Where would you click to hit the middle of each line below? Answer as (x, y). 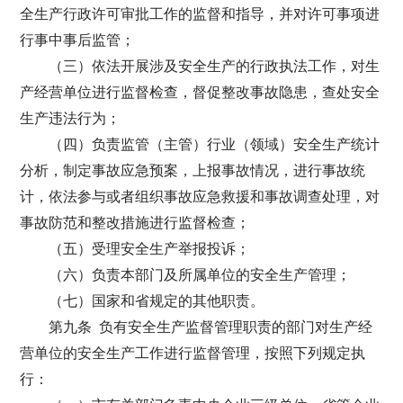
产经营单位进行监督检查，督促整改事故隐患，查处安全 (200, 92)
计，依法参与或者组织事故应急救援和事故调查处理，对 (200, 197)
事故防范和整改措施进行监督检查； (135, 223)
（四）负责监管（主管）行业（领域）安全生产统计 (215, 144)
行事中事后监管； (78, 40)
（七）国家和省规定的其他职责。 (157, 301)
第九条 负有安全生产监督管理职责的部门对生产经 (211, 327)
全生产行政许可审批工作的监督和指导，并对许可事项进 (200, 14)
